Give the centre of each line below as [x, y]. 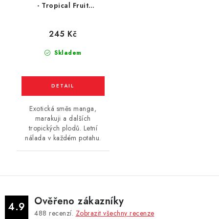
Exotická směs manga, [63, 108]
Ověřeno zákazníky [79, 201]
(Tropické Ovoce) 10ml [63, 16]
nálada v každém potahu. [63, 138]
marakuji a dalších [63, 118]
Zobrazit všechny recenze [115, 213]
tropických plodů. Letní [63, 128]
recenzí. [61, 213]
